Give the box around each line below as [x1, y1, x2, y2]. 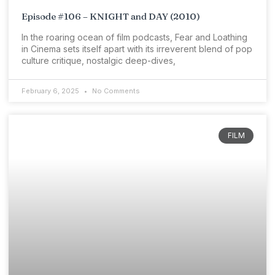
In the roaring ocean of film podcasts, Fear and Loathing [21, 31, 247, 42]
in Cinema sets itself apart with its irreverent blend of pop [21, 43, 252, 54]
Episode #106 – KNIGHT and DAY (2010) [21, 10, 200, 22]
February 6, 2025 [21, 86, 81, 95]
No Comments [90, 86, 140, 95]
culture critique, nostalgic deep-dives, [21, 55, 176, 66]
